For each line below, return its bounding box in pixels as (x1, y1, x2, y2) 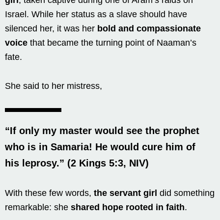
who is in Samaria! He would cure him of (5, 141, 195, 152)
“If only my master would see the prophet (5, 125, 199, 136)
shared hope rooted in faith (71, 202, 185, 212)
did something (157, 188, 215, 198)
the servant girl (94, 188, 157, 198)
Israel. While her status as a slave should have (5, 9, 187, 19)
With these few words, (5, 188, 94, 198)
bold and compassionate (97, 23, 201, 33)
